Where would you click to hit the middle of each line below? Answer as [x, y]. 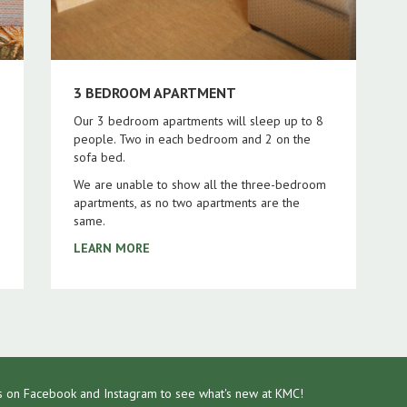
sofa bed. [99, 157]
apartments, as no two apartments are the [186, 202]
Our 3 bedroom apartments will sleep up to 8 [198, 120]
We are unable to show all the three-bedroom [199, 184]
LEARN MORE [111, 248]
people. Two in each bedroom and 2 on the [192, 139]
